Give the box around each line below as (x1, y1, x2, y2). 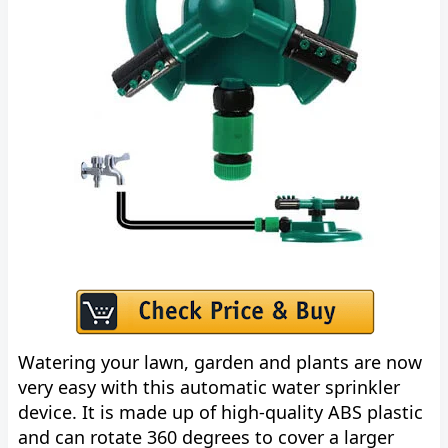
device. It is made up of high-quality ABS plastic (18, 400, 423, 424)
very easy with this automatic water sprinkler (18, 375, 400, 399)
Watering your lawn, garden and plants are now (18, 350, 422, 374)
